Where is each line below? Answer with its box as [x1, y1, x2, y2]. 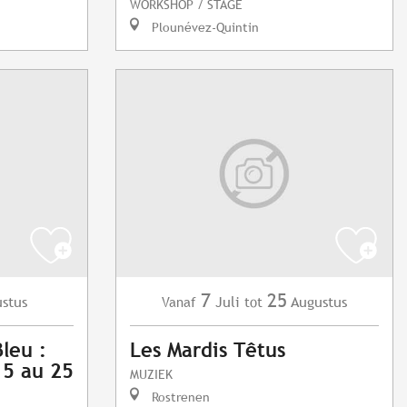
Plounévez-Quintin [148, 19, 259, 35]
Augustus [291, 293, 347, 312]
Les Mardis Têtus [130, 339, 285, 362]
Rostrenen [148, 389, 210, 405]
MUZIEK [130, 366, 173, 382]
